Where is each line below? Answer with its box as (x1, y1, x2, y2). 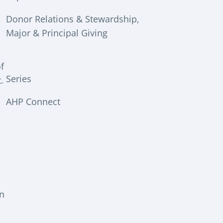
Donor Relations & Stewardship (6, 12, 137, 25)
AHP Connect (6, 96, 60, 108)
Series (6, 73, 31, 85)
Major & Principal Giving (6, 26, 108, 39)
